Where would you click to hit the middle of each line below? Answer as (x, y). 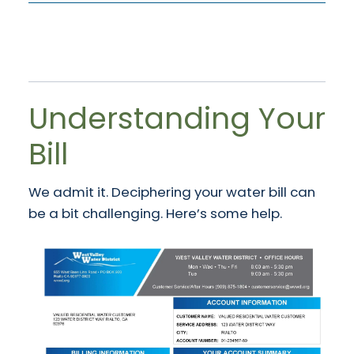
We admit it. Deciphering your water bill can (172, 192)
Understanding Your (177, 119)
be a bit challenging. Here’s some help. (155, 214)
